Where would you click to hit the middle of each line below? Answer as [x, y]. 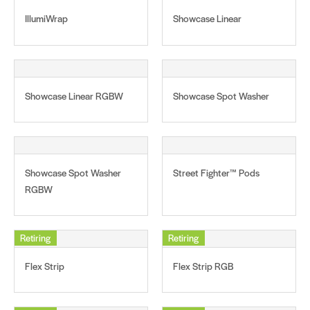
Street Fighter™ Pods [216, 172]
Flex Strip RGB [203, 266]
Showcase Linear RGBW [74, 95]
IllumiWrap [46, 19]
